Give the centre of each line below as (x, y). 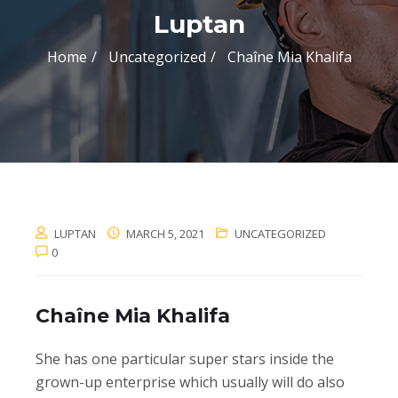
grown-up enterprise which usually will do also (190, 382)
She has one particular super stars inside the (185, 358)
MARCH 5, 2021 (164, 233)
